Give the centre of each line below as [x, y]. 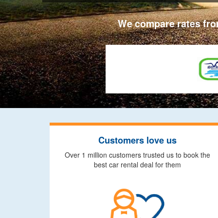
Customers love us [137, 140]
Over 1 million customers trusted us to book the [137, 155]
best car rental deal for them [137, 164]
